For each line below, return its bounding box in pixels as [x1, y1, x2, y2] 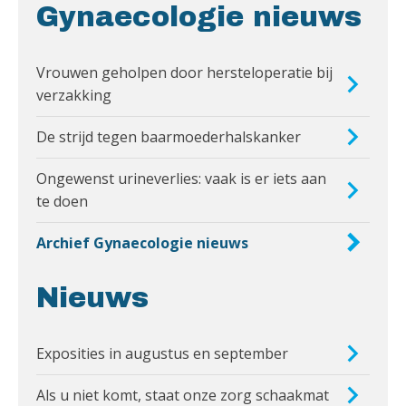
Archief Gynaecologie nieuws [36, 232, 248, 253]
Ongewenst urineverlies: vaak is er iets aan [36, 168, 326, 188]
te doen [36, 190, 88, 211]
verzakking [36, 84, 111, 105]
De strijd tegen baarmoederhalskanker [36, 126, 301, 147]
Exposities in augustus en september [36, 343, 288, 363]
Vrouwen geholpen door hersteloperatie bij [36, 62, 333, 82]
